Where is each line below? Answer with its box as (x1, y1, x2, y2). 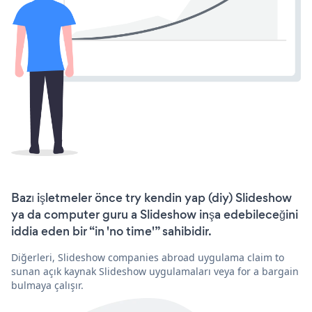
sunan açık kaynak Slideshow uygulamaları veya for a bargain (11, 265, 299, 279)
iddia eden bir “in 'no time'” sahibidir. (11, 223, 212, 240)
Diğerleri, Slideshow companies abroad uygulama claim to (11, 251, 284, 265)
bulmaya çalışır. (11, 279, 84, 292)
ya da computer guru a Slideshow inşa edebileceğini (11, 206, 298, 224)
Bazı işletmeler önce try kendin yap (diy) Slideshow (11, 189, 292, 207)
